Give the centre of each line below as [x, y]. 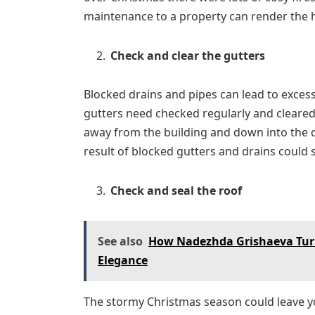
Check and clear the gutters [187, 55]
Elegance [122, 261]
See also [120, 242]
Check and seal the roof [176, 191]
